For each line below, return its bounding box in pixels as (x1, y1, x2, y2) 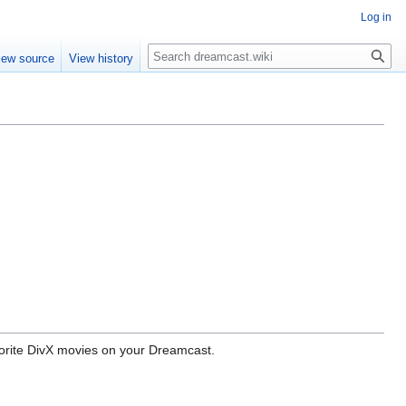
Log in (361, 11, 391, 24)
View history (69, 52, 134, 66)
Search (147, 43, 208, 63)
